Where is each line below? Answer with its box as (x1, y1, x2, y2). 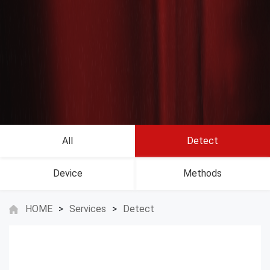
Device (52, 168, 83, 180)
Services (69, 203, 106, 215)
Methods (183, 168, 222, 180)
